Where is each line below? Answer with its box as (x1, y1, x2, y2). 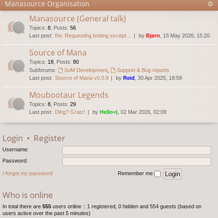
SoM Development (64, 67, 108, 73)
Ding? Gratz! (55, 109, 85, 115)
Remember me (118, 170, 154, 176)
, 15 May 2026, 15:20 (160, 32, 210, 38)
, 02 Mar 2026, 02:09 (118, 109, 166, 115)
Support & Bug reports (116, 67, 169, 73)
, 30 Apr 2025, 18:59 (135, 74, 182, 81)
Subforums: (29, 67, 56, 73)
